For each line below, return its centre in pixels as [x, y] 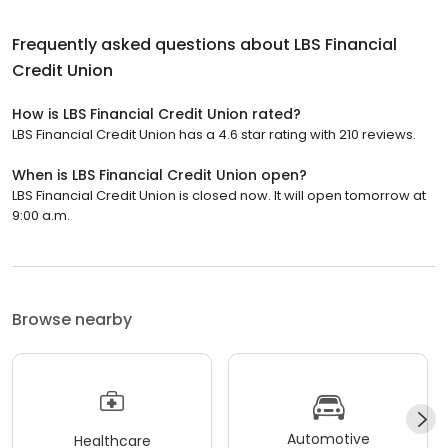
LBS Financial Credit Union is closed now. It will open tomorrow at [219, 195]
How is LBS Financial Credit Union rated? [156, 113]
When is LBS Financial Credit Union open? [159, 174]
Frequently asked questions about [153, 44]
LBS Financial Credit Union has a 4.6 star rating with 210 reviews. [214, 134]
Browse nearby [72, 319]
